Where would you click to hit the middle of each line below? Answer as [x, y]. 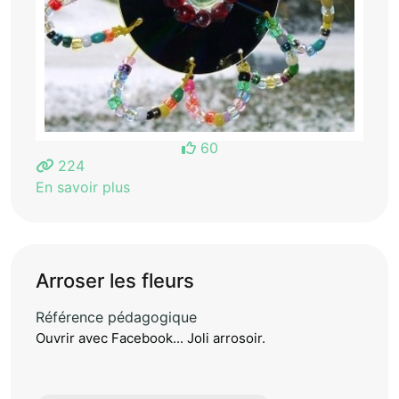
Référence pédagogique [116, 318]
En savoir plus [83, 187]
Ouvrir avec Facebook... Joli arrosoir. [151, 338]
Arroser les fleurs [115, 281]
